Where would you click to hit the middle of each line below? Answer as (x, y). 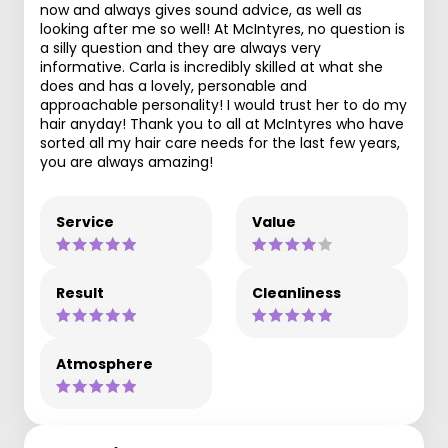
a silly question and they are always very (180, 47)
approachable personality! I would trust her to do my (223, 104)
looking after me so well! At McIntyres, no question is (222, 28)
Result (80, 292)
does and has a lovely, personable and (173, 85)
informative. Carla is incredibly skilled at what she (211, 66)
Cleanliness (296, 292)
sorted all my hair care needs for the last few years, (220, 142)
